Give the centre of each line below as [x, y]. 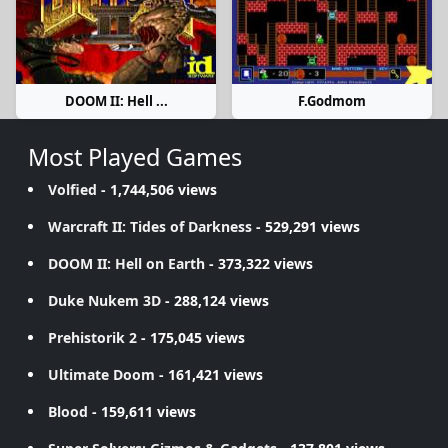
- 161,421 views [209, 374]
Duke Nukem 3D [104, 300]
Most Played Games [135, 157]
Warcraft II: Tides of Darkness [150, 226]
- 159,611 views [142, 411]
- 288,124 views [215, 300]
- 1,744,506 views [157, 189]
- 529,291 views [306, 226]
